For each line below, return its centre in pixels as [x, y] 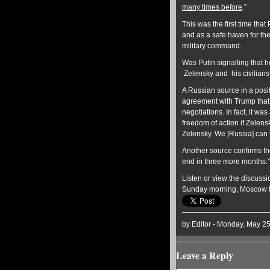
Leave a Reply [205, 256]
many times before [212, 8]
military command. [212, 46]
